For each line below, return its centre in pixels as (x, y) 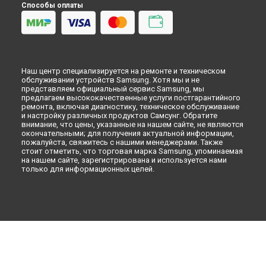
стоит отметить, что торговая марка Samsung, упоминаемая (132, 151)
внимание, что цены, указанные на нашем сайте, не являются (132, 124)
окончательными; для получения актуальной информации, (128, 133)
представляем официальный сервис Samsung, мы (113, 88)
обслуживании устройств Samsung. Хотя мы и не (110, 80)
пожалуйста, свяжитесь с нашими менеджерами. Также (122, 142)
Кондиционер (54, 11)
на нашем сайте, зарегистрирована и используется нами (124, 160)
